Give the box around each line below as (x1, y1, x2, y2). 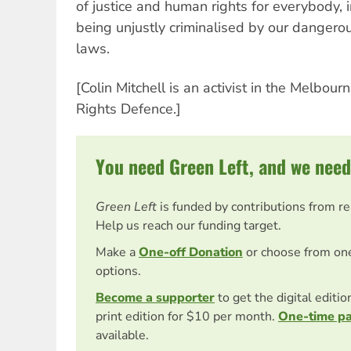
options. (96, 262, 141, 280)
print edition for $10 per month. (96, 308, 278, 325)
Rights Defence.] (76, 100, 181, 118)
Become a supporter (96, 289, 215, 306)
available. (96, 327, 149, 344)
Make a (96, 244, 139, 261)
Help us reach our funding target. (96, 217, 281, 234)
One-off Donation (139, 244, 243, 261)
